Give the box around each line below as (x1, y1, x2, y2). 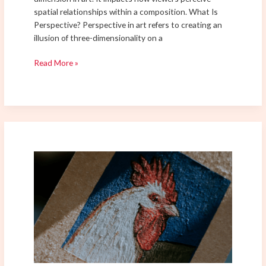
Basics (33, 243, 58, 254)
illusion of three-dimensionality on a (34, 32, 163, 43)
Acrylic (33, 204, 58, 215)
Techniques (33, 178, 77, 189)
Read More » (34, 58, 79, 68)
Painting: (33, 217, 66, 228)
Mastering (33, 152, 71, 163)
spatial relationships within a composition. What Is (34, 6, 218, 17)
